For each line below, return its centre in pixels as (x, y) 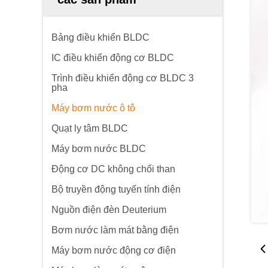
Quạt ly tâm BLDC (90, 128)
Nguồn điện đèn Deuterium (109, 210)
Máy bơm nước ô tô (93, 108)
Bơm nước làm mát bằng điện (115, 230)
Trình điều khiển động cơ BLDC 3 (123, 78)
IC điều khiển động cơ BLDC (113, 58)
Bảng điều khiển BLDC (100, 37)
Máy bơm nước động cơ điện (114, 250)
